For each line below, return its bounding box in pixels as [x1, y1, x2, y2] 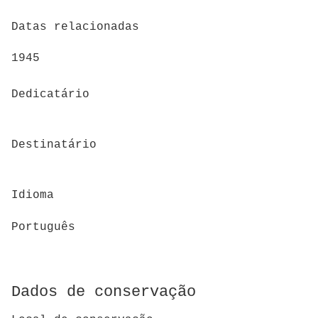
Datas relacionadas [11, 20, 139, 33]
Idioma [11, 189, 54, 202]
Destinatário [11, 138, 97, 152]
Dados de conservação [11, 283, 196, 301]
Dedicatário [11, 87, 89, 101]
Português [11, 220, 75, 234]
